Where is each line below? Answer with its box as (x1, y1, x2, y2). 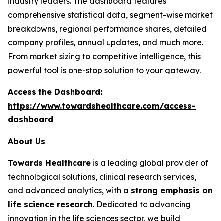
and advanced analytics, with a (8, 185, 131, 196)
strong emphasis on (131, 185, 213, 196)
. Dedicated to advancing (93, 199, 191, 210)
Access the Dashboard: (8, 87, 102, 97)
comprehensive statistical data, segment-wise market (8, 10, 213, 20)
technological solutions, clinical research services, (8, 172, 196, 182)
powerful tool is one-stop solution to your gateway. (8, 65, 201, 75)
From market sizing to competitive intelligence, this (8, 51, 201, 62)
